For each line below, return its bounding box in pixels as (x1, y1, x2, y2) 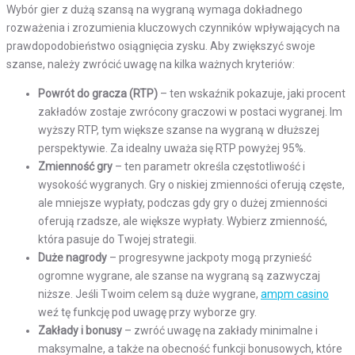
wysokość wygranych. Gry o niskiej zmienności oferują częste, (38, 178, 345, 192)
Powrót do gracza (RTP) (38, 87, 158, 101)
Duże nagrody (38, 251, 107, 265)
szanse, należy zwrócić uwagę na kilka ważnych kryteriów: (6, 58, 295, 71)
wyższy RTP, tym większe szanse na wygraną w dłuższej (38, 124, 319, 137)
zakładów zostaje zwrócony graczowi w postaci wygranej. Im (38, 105, 342, 119)
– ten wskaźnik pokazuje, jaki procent (158, 87, 345, 101)
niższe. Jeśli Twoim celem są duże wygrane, (38, 288, 261, 301)
